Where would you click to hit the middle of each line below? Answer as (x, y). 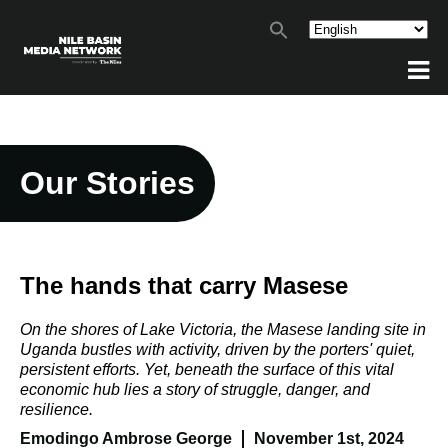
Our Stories (107, 183)
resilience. (56, 409)
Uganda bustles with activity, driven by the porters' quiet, (217, 349)
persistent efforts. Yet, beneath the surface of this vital (207, 369)
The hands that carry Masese (184, 285)
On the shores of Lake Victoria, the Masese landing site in (223, 329)
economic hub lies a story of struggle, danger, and (195, 389)
